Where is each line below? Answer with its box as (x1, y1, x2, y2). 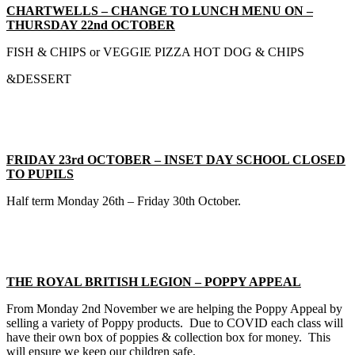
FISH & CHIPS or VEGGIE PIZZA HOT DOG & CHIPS (6, 44, 304, 59)
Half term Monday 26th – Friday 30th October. (6, 193, 241, 208)
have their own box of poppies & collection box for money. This (6, 330, 330, 344)
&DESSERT (6, 71, 71, 86)
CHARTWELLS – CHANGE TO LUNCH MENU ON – (6, 3, 313, 17)
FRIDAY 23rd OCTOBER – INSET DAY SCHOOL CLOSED (6, 152, 345, 166)
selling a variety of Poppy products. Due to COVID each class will (6, 315, 343, 330)
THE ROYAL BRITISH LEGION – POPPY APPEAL (6, 274, 301, 288)
